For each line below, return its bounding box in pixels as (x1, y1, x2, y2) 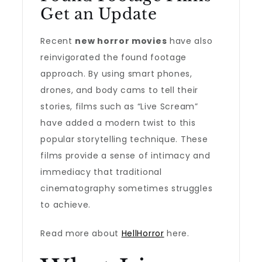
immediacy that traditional (40, 166, 162, 178)
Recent (40, 35, 75, 47)
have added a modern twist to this (40, 117, 196, 129)
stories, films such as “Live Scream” (40, 101, 198, 112)
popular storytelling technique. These (40, 133, 208, 145)
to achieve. (40, 199, 91, 211)
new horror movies (75, 35, 167, 47)
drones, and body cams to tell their (40, 84, 198, 96)
